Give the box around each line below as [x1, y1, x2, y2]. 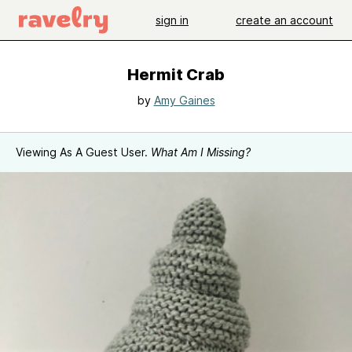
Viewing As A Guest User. [16, 145, 151, 159]
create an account [236, 13, 333, 27]
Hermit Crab [127, 65, 225, 84]
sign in [156, 13, 189, 27]
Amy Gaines [153, 93, 215, 107]
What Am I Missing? [151, 145, 251, 159]
